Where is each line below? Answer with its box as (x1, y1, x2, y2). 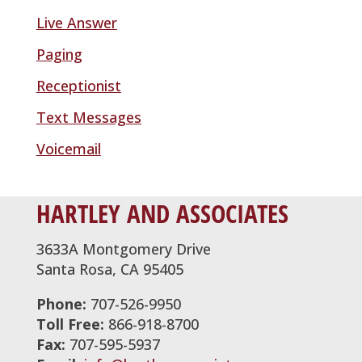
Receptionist (36, 76, 121, 95)
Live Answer (36, 13, 117, 32)
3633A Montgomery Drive (36, 239, 211, 259)
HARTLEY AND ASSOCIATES (36, 196, 288, 230)
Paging (36, 44, 82, 64)
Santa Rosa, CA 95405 (36, 259, 183, 279)
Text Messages (36, 107, 141, 127)
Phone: (36, 294, 90, 314)
